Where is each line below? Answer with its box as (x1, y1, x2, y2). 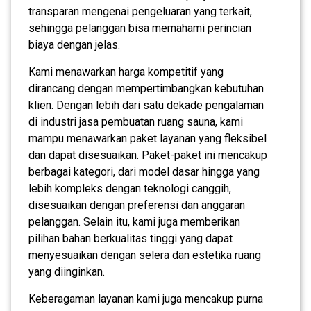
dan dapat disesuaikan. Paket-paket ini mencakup (28, 148, 267, 162)
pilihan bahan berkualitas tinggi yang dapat (28, 231, 233, 245)
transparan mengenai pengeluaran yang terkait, (28, 4, 252, 18)
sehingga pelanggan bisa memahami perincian (28, 21, 251, 35)
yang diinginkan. (28, 264, 105, 278)
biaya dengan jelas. (28, 37, 120, 51)
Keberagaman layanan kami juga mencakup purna (28, 292, 263, 305)
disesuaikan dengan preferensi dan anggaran (28, 198, 245, 212)
